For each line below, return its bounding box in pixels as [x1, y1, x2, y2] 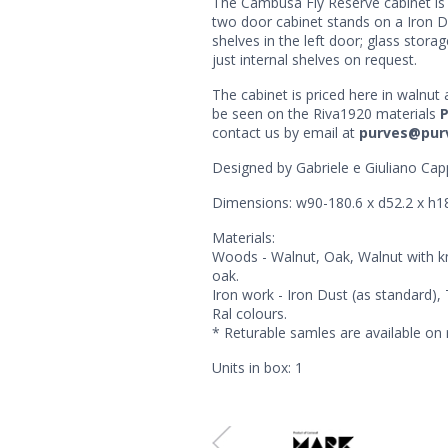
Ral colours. [212, 304, 287, 324]
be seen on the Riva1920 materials [212, 103, 440, 123]
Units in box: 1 [212, 358, 303, 378]
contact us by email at [212, 122, 359, 142]
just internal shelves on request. [212, 49, 417, 69]
